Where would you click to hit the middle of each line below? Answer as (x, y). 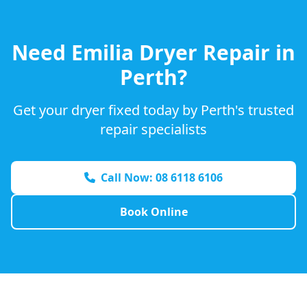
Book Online (153, 211)
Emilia (102, 52)
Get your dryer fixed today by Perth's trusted (153, 110)
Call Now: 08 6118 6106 (162, 177)
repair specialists (153, 129)
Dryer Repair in (214, 52)
